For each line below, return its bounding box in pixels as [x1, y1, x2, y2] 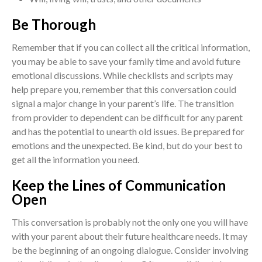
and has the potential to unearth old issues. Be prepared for [12, 126, 244, 137]
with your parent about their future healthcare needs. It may [12, 230, 247, 242]
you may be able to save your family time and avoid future [12, 56, 240, 67]
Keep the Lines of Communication [12, 177, 226, 194]
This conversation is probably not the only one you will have [12, 216, 248, 228]
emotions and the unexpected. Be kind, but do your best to [12, 140, 243, 151]
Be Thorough [12, 16, 96, 33]
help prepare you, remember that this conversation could [12, 84, 236, 95]
